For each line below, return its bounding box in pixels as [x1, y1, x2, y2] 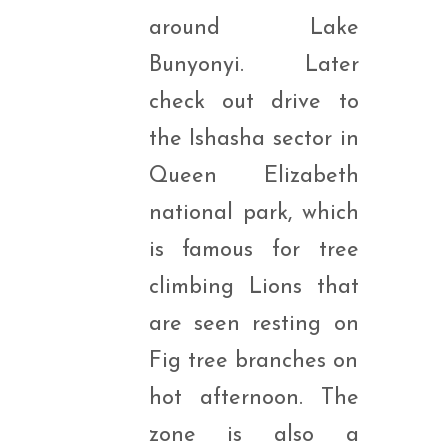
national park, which [148, 202, 359, 225]
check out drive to [148, 91, 359, 114]
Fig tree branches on [148, 350, 359, 373]
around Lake [148, 17, 359, 40]
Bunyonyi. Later [148, 54, 359, 77]
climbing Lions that [148, 276, 359, 299]
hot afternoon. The [148, 387, 359, 410]
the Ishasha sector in [148, 128, 359, 151]
